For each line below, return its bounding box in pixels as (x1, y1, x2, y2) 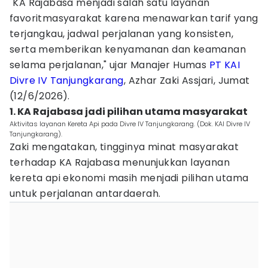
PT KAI (209, 58, 240, 72)
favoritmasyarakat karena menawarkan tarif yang (10, 11, 258, 25)
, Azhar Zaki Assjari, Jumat (123, 74, 250, 87)
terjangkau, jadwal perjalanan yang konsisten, (10, 27, 233, 41)
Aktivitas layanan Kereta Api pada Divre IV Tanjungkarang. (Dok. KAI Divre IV (10, 119, 250, 129)
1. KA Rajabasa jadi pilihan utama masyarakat (10, 105, 248, 118)
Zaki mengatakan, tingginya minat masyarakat (10, 140, 239, 154)
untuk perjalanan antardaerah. (10, 187, 161, 200)
